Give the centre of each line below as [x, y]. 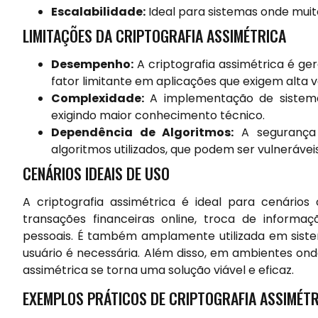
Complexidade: [98, 98]
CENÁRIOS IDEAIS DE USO [96, 173]
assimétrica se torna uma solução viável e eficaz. [158, 270]
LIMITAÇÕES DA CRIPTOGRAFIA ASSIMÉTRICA [154, 35]
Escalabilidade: [98, 11]
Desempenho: [92, 64]
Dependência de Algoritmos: [143, 132]
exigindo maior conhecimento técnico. [158, 115]
